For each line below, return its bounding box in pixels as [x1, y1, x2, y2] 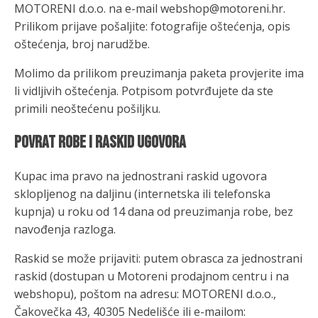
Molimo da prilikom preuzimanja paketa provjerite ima [14, 65, 304, 81]
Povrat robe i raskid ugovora [14, 132, 186, 153]
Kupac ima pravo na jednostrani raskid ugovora [14, 168, 267, 184]
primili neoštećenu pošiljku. [14, 101, 160, 116]
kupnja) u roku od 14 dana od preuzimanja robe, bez [14, 204, 293, 219]
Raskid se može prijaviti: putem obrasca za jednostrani [14, 251, 302, 266]
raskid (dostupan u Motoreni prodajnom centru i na [14, 268, 289, 284]
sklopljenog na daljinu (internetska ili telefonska [14, 186, 270, 202]
